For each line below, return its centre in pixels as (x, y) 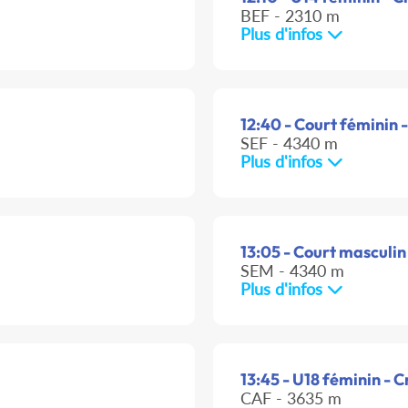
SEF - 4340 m (289, 143)
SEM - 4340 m (292, 271)
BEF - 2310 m (290, 16)
